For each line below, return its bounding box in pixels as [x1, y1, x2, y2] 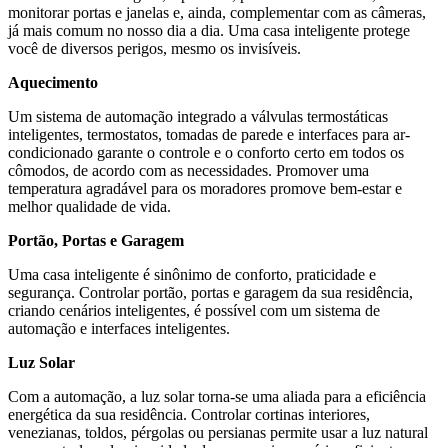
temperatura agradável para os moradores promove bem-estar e [8, 179, 402, 197]
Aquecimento [8, 73, 98, 91]
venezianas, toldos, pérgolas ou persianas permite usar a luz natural [8, 423, 428, 441]
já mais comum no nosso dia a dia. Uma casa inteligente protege [8, 21, 410, 39]
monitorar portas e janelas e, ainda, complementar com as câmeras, [8, 3, 426, 21]
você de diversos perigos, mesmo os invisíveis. [8, 39, 301, 57]
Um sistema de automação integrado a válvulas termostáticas [8, 107, 388, 125]
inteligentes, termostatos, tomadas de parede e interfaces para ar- [8, 125, 410, 143]
